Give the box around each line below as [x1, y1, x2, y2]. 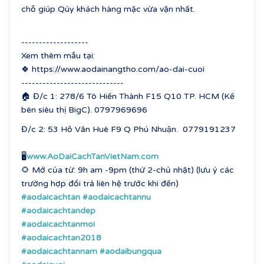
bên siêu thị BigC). [21, 105, 94, 115]
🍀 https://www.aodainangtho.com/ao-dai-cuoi [21, 64, 204, 74]
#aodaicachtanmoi [21, 219, 95, 229]
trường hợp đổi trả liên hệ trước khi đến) [21, 179, 179, 189]
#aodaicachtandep [21, 206, 95, 216]
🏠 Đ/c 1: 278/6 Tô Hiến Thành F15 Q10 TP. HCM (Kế [21, 91, 235, 101]
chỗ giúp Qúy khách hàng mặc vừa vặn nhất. [21, 4, 197, 14]
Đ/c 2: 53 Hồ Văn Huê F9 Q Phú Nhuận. [21, 124, 180, 134]
